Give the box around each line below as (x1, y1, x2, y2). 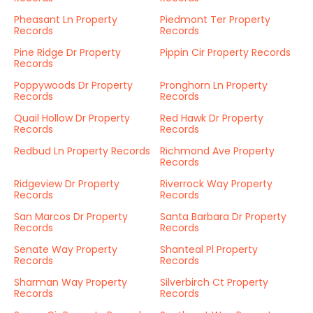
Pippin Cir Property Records (160, 45, 291, 59)
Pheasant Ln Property (14, 13, 117, 27)
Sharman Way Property (14, 275, 127, 289)
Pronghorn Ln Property (160, 78, 268, 92)
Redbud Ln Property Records (14, 144, 150, 158)
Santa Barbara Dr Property (160, 210, 286, 224)
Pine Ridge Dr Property (14, 45, 121, 59)
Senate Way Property (14, 242, 117, 256)
